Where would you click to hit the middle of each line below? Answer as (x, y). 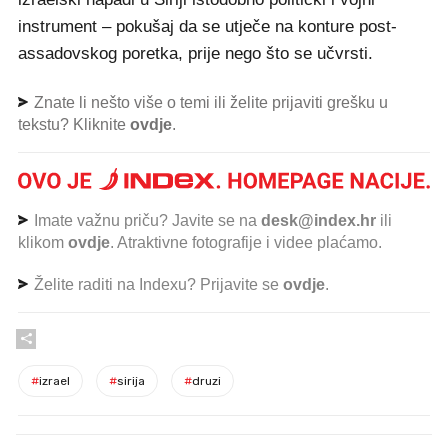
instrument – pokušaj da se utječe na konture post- (207, 26)
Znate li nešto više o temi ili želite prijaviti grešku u (209, 102)
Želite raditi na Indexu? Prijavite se (156, 284)
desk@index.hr (318, 220)
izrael (54, 380)
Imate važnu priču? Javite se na (145, 220)
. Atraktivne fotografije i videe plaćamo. (246, 242)
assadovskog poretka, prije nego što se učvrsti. (195, 53)
